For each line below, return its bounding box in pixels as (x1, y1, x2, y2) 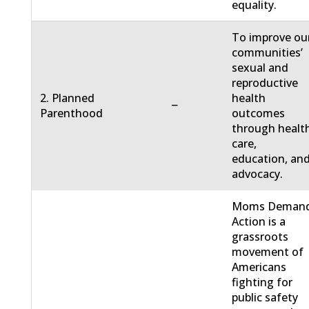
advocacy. (232, 166, 283, 182)
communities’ (232, 45, 303, 61)
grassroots (232, 229, 289, 245)
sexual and (232, 60, 289, 76)
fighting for (232, 275, 293, 290)
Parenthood (40, 106, 103, 121)
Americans (232, 259, 287, 275)
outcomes (232, 106, 286, 121)
